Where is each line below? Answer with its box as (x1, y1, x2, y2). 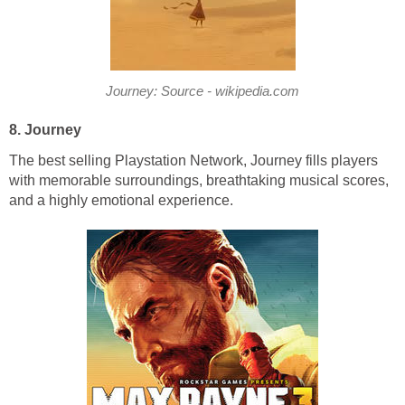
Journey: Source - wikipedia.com (106, 84, 299, 99)
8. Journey (9, 122, 81, 138)
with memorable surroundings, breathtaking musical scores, (9, 173, 389, 189)
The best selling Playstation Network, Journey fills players (9, 153, 378, 169)
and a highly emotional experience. (9, 193, 233, 209)
